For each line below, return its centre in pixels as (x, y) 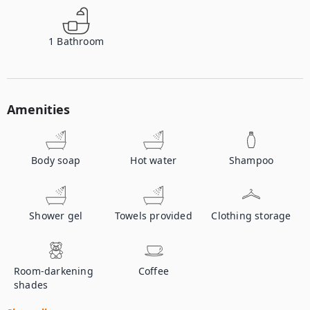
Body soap (56, 160)
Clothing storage (251, 216)
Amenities (38, 109)
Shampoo (251, 160)
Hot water (154, 160)
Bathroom (80, 41)
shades (31, 285)
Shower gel (56, 216)
